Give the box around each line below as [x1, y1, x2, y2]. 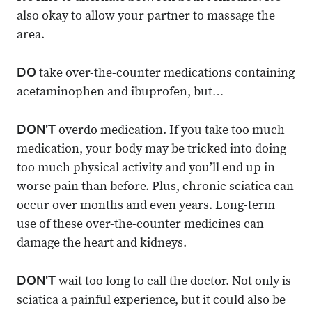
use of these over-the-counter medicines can [17, 219, 264, 232]
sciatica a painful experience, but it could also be [17, 295, 286, 308]
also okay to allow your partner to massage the [17, 10, 275, 24]
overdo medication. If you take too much [56, 125, 285, 138]
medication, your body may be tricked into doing [17, 143, 286, 157]
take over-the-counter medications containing [36, 68, 295, 81]
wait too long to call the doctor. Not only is [56, 276, 291, 289]
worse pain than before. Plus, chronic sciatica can [17, 181, 294, 194]
